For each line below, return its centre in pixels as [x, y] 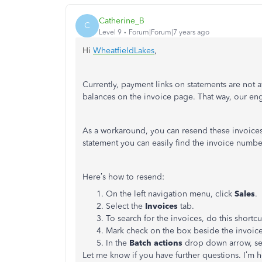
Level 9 [110, 32]
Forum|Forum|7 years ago [169, 32]
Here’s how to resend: [123, 177]
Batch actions [156, 243]
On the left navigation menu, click [170, 194]
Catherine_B [122, 20]
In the [118, 243]
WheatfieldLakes [124, 51]
